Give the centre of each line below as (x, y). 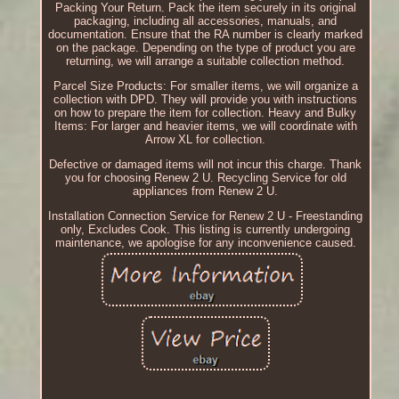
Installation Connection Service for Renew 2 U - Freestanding (206, 216)
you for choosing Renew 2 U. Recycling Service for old (205, 178)
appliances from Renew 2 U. (206, 191)
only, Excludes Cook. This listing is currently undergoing (206, 230)
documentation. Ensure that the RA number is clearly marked (206, 35)
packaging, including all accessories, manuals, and (206, 21)
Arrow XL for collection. (206, 140)
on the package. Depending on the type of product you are (205, 48)
